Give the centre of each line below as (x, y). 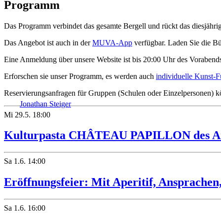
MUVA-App (112, 42)
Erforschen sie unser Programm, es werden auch (80, 76)
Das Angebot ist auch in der (48, 42)
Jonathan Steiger (45, 104)
